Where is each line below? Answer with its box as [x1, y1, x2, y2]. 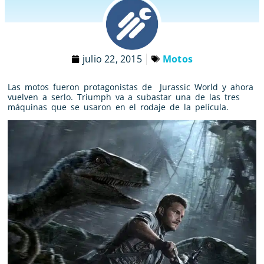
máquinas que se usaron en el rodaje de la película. [8, 101, 229, 113]
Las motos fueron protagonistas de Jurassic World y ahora [8, 81, 253, 93]
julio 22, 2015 [82, 52, 142, 65]
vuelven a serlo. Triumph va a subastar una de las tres [8, 91, 240, 103]
